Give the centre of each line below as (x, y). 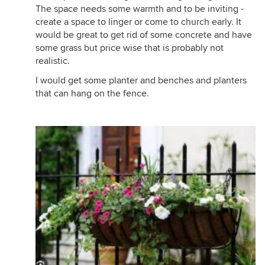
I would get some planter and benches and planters (141, 80)
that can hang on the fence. (92, 93)
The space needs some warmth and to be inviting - (140, 9)
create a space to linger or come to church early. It (138, 22)
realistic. (53, 61)
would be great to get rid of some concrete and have (144, 35)
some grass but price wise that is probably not (130, 48)
